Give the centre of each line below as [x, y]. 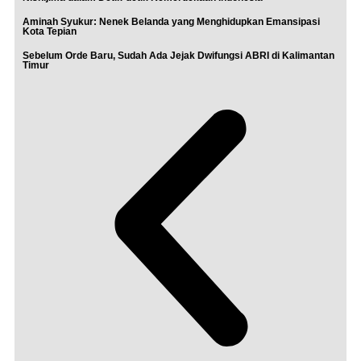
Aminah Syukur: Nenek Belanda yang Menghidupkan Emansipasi [171, 22]
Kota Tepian [50, 31]
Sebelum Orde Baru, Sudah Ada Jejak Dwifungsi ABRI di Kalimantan [178, 56]
